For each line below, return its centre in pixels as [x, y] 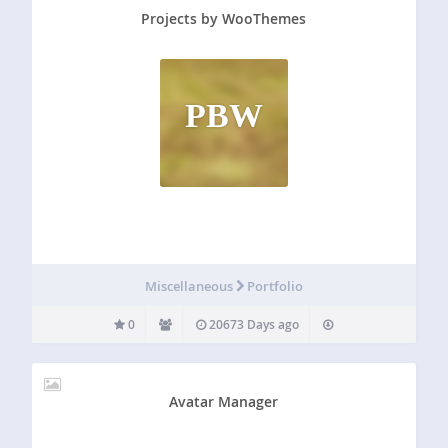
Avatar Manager [224, 401]
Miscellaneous [190, 285]
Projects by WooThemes [224, 18]
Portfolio [274, 285]
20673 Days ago [253, 324]
